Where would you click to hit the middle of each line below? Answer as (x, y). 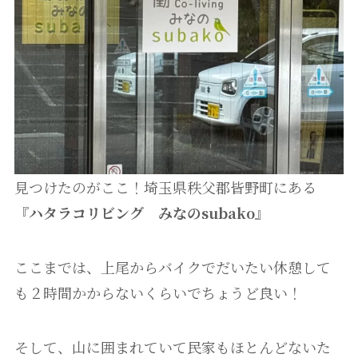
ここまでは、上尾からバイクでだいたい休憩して (172, 267)
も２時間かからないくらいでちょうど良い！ (158, 293)
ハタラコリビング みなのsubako (141, 213)
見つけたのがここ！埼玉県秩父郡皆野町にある (165, 187)
